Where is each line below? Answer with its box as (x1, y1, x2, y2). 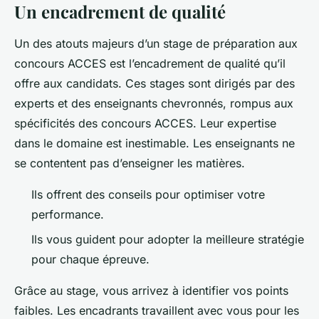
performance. (31, 207, 104, 222)
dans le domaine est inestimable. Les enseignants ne (14, 136, 295, 151)
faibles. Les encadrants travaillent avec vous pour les (14, 303, 299, 318)
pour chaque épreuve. (31, 251, 150, 266)
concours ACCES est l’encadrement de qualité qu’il (14, 56, 286, 71)
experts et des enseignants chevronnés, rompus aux (14, 96, 293, 111)
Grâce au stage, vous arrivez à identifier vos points (14, 283, 288, 298)
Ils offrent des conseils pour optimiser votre (31, 187, 265, 202)
